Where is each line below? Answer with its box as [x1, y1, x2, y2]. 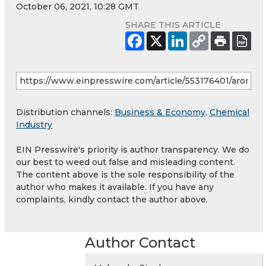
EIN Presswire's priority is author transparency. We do [16, 144, 249, 156]
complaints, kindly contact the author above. [16, 194, 208, 205]
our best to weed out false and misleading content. [16, 157, 235, 168]
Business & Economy [115, 107, 205, 118]
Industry [16, 119, 52, 131]
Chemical [210, 107, 249, 118]
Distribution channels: [16, 107, 115, 118]
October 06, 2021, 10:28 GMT [16, 1, 139, 12]
